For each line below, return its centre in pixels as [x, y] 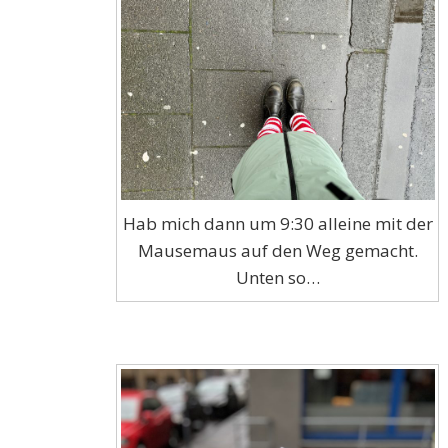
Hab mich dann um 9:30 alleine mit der [277, 223]
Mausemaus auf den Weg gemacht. [277, 250]
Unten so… [277, 277]
